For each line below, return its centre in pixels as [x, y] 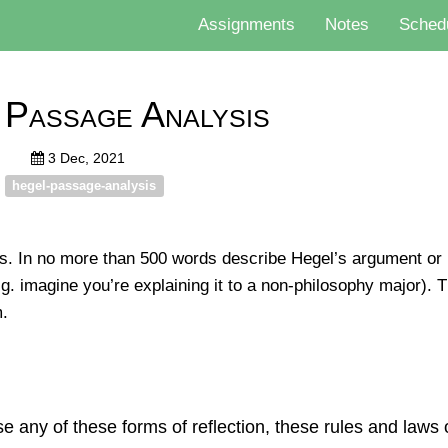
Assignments [246, 24]
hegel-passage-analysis [84, 185]
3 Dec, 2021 [86, 158]
